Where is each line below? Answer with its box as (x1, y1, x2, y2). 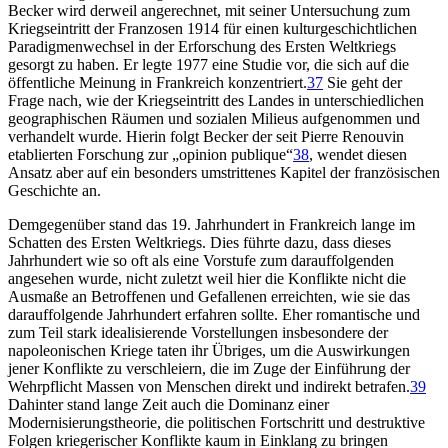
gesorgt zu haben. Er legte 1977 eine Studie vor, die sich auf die (8, 55, 409, 73)
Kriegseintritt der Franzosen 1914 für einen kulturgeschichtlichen (8, 19, 417, 37)
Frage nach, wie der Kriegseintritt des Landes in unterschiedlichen (8, 91, 424, 109)
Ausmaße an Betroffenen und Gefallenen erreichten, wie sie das (8, 287, 410, 305)
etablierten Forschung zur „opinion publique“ (8, 145, 293, 163)
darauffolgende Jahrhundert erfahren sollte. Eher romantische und (8, 305, 420, 323)
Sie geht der (323, 73, 402, 91)
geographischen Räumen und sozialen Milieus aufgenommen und (8, 109, 420, 127)
